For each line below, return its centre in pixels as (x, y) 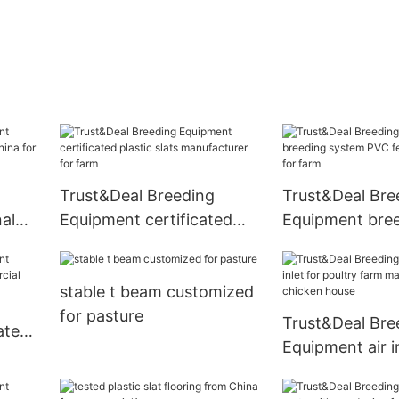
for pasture (101, 315)
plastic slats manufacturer (157, 244)
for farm (90, 268)
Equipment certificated (146, 220)
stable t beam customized (156, 291)
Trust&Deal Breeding (137, 196)
